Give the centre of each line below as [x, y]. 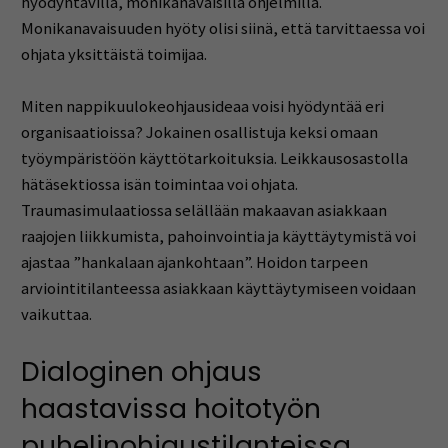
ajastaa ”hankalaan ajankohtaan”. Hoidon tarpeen [194, 262]
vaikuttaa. [56, 314]
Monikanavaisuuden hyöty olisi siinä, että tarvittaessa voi [222, 29]
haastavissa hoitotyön [170, 409]
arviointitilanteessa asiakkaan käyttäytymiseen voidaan [218, 288]
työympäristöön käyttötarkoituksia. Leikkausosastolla [214, 158]
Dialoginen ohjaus [141, 372]
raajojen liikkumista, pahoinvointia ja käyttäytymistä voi [218, 236]
